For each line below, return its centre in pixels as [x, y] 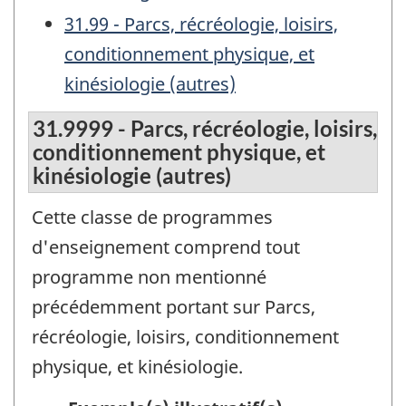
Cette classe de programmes [152, 217]
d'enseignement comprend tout [166, 246]
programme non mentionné [149, 276]
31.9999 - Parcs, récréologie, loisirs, [205, 128]
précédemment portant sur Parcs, [174, 306]
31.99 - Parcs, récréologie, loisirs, [201, 24]
